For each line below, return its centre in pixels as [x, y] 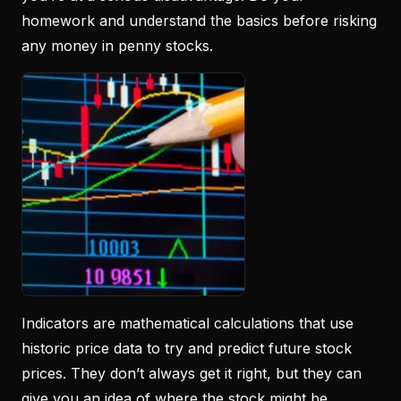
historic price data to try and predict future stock [187, 348]
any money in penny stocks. [117, 45]
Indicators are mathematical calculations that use [188, 323]
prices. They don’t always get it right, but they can [192, 373]
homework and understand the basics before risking [199, 20]
